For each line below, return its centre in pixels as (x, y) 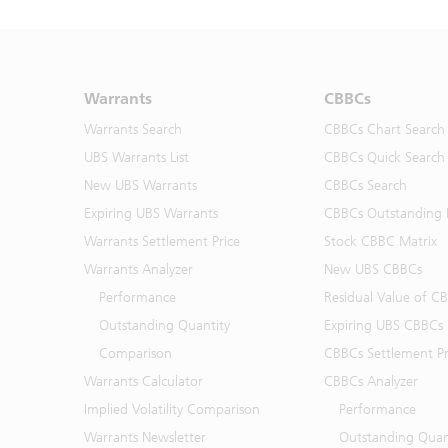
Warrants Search (133, 129)
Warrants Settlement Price (162, 241)
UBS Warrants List (136, 157)
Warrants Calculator (143, 381)
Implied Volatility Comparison (172, 409)
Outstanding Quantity (164, 325)
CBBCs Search (365, 185)
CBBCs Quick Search (384, 157)
